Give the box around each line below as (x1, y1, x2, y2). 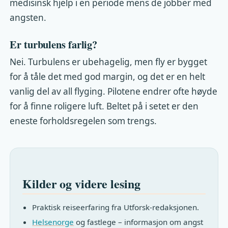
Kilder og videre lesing (22, 174, 140, 192)
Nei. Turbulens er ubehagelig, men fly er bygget (10, 55, 208, 68)
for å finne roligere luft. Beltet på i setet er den (10, 100, 199, 112)
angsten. (10, 12, 47, 24)
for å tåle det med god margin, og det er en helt (10, 70, 206, 82)
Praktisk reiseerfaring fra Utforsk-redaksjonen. (32, 202, 199, 212)
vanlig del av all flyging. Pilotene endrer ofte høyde (10, 85, 218, 97)
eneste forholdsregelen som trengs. (10, 115, 157, 127)
